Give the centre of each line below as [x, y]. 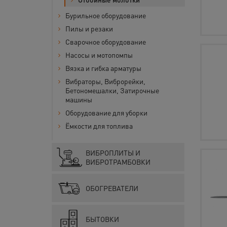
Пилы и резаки [89, 28]
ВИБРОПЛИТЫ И [113, 153]
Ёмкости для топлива [99, 126]
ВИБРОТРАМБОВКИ [118, 162]
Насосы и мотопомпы [99, 55]
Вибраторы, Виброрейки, [105, 81]
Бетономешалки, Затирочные [112, 90]
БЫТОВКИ [102, 219]
